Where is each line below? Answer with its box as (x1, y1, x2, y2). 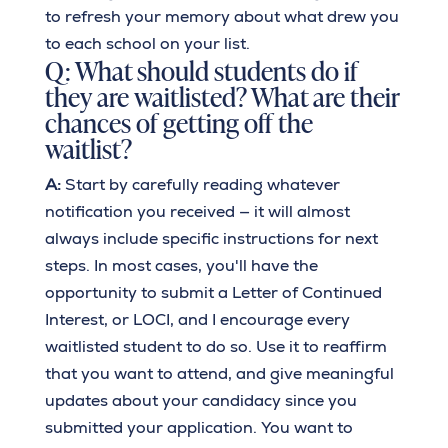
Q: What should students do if (44, 50, 358, 90)
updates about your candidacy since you (44, 390, 357, 412)
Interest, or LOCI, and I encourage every (44, 309, 350, 331)
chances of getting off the (44, 102, 313, 142)
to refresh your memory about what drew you (44, 6, 399, 28)
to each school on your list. (44, 33, 250, 55)
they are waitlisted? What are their (44, 76, 400, 116)
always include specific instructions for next (44, 228, 378, 250)
